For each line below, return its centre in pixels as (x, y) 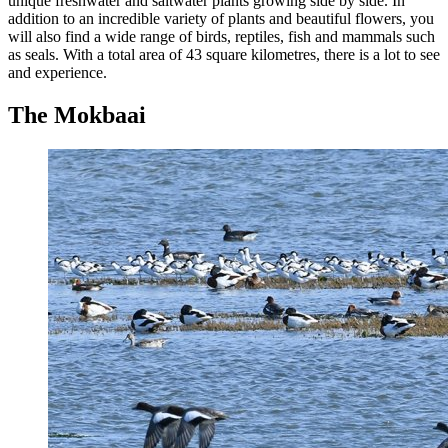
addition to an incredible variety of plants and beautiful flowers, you (221, 18)
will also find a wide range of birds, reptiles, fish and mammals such (221, 36)
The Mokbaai (77, 114)
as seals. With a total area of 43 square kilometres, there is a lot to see (224, 54)
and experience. (57, 72)
